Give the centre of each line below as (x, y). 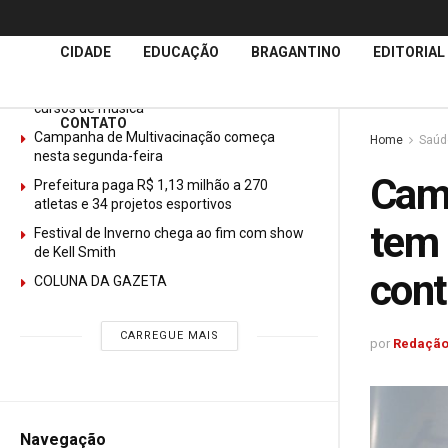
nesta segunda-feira (98, 156)
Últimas (48, 37)
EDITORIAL (409, 52)
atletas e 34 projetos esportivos (133, 204)
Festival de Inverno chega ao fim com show (169, 233)
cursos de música (89, 108)
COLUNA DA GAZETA (102, 281)
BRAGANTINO (296, 52)
